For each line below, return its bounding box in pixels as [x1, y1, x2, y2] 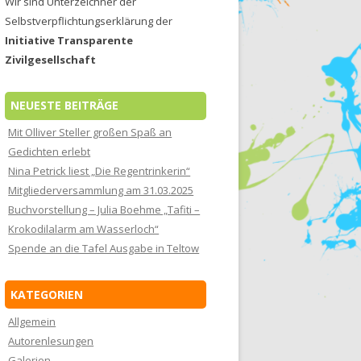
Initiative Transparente [5, 32, 133, 48]
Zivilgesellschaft [5, 52, 96, 67]
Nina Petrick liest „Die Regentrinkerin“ [8, 164, 191, 179]
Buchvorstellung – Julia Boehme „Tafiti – [8, 202, 201, 218]
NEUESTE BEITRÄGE [10, 98, 118, 114]
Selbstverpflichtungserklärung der [5, 13, 172, 28]
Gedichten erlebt [8, 144, 91, 160]
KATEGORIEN [10, 286, 83, 302]
